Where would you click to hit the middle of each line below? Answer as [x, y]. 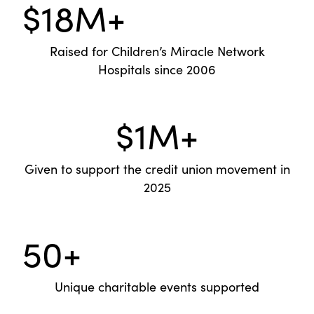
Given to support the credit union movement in [157, 169]
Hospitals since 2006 [157, 70]
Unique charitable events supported [157, 287]
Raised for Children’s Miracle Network [157, 52]
